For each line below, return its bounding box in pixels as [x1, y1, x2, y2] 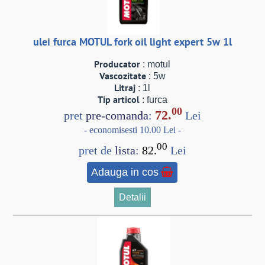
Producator [94, 58, 141, 70]
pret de [78, 144, 115, 156]
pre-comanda [85, 109, 148, 122]
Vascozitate [99, 70, 146, 82]
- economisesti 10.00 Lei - [83, 125, 181, 135]
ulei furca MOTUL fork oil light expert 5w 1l [33, 34, 232, 49]
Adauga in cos [91, 166, 159, 179]
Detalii [118, 192, 146, 203]
